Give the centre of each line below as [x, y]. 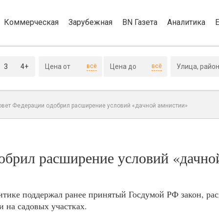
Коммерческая [31, 22]
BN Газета [140, 22]
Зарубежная [90, 22]
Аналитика [186, 22]
